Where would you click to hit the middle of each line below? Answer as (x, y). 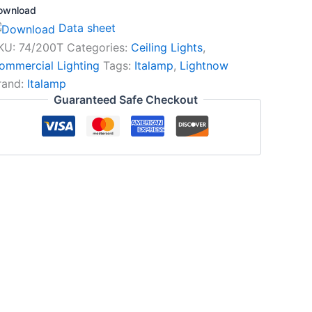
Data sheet (85, 28)
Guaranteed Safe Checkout (125, 99)
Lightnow (204, 65)
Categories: (99, 47)
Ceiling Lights (166, 47)
